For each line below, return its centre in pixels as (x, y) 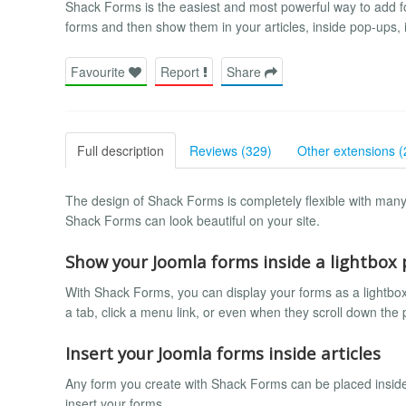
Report (182, 71)
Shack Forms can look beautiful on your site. (193, 220)
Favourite (100, 71)
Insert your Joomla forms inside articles (223, 353)
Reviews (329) (231, 150)
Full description (121, 150)
